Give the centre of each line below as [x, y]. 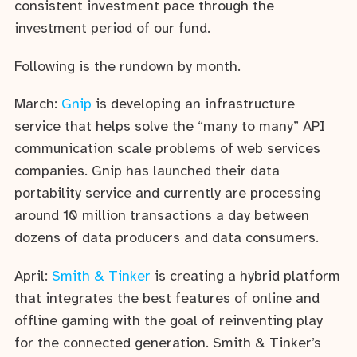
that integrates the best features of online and [167, 300]
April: [33, 277]
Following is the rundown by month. [127, 67]
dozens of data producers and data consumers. [167, 239]
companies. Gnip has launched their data [147, 172]
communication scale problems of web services [167, 150]
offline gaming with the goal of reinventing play [169, 322]
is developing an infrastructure [193, 105]
